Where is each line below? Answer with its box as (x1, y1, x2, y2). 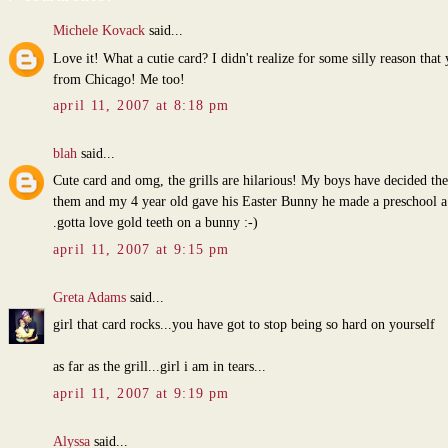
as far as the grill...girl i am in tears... (52, 359, 266, 375)
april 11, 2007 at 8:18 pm (52, 98, 230, 114)
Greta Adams (52, 289, 126, 305)
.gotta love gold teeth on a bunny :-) (52, 215, 258, 231)
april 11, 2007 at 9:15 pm (52, 242, 230, 258)
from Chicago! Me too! (52, 71, 185, 87)
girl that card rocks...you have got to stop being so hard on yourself (52, 317, 435, 333)
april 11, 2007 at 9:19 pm (52, 386, 230, 402)
